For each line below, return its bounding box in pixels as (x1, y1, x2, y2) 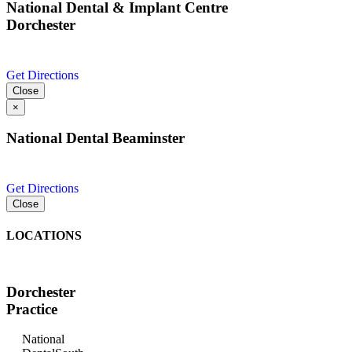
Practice (6, 300, 57, 317)
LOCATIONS (6, 229, 82, 243)
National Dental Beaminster (6, 130, 185, 147)
